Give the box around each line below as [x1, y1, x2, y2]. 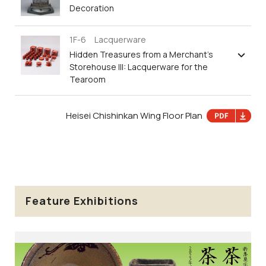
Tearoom [69, 73, 106, 85]
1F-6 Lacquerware [69, 33, 146, 45]
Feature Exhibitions [26, 194, 139, 208]
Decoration [69, 2, 114, 14]
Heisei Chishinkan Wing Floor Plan [66, 109, 202, 122]
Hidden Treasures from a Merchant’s [69, 48, 213, 60]
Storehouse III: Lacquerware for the [69, 61, 208, 72]
